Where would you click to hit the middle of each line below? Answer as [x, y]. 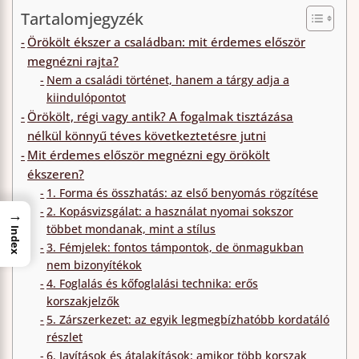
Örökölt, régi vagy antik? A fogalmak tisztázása [161, 117]
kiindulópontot [86, 98]
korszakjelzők [83, 301]
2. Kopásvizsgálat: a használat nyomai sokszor [169, 212]
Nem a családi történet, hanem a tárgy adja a [167, 80]
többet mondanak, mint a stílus [131, 229]
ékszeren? [56, 174]
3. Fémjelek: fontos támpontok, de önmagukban [175, 248]
